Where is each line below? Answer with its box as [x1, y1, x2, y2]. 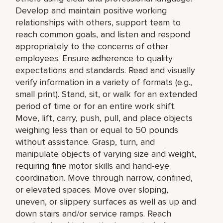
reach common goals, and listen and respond [15, 28, 191, 40]
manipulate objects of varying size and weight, [15, 148, 197, 159]
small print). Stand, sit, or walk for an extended [15, 88, 198, 100]
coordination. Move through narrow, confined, [15, 172, 193, 183]
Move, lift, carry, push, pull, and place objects [15, 112, 193, 123]
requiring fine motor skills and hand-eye [15, 160, 170, 171]
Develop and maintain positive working [15, 4, 167, 16]
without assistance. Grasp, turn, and [15, 136, 155, 147]
